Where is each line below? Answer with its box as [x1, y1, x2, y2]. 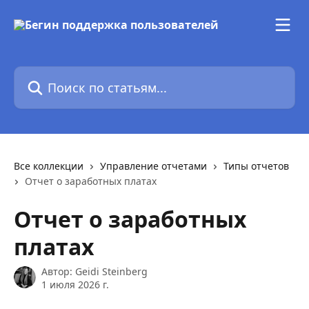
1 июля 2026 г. [41, 278, 109, 291]
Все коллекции [14, 159, 83, 172]
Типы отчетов [223, 159, 289, 172]
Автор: [41, 265, 75, 278]
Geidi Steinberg [75, 265, 148, 278]
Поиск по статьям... [13, 66, 118, 81]
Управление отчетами [100, 159, 207, 172]
